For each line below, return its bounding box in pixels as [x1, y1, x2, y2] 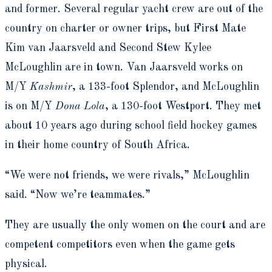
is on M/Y [5, 100, 55, 112]
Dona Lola [55, 100, 105, 112]
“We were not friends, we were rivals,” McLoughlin [5, 169, 250, 181]
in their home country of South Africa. [5, 139, 190, 151]
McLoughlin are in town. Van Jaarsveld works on [5, 61, 243, 73]
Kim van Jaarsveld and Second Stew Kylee [5, 42, 211, 53]
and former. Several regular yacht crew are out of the [5, 3, 263, 15]
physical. [5, 258, 47, 270]
